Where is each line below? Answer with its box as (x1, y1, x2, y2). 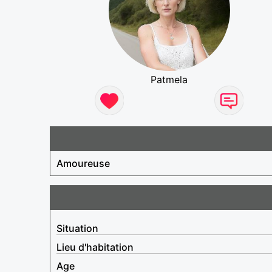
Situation (56, 222, 98, 234)
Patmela (151, 73, 188, 86)
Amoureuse (56, 157, 110, 169)
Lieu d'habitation (56, 240, 134, 253)
